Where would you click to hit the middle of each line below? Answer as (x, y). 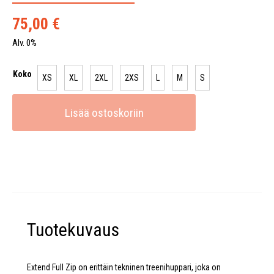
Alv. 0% (24, 43)
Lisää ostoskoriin (104, 113)
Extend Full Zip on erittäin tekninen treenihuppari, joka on (124, 267)
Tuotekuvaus (73, 230)
